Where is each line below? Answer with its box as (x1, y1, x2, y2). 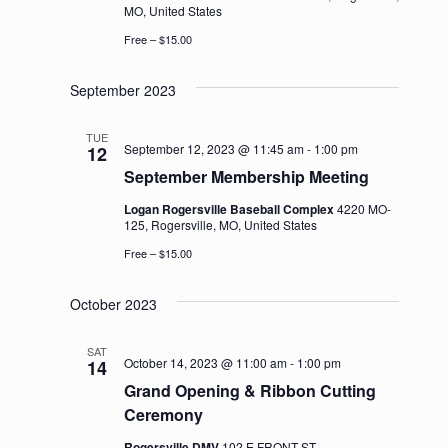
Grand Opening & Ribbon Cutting (123, 378, 376, 402)
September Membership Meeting (123, 164, 369, 188)
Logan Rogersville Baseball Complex (123, 199, 337, 218)
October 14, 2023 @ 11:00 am (123, 353, 287, 371)
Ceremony (123, 402, 203, 426)
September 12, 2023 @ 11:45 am (123, 139, 304, 157)
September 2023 (69, 79, 176, 100)
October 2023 (69, 293, 157, 314)
